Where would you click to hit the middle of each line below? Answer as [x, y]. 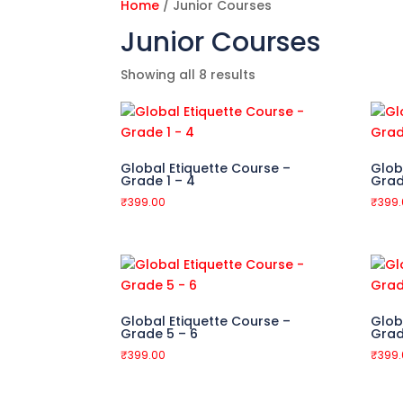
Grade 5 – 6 [160, 333]
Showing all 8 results [188, 75]
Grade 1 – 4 [158, 181]
